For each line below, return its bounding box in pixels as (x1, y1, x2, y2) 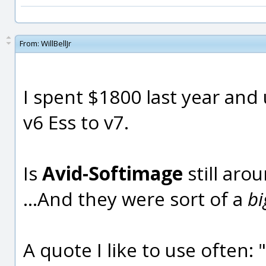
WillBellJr (41, 38, 71, 49)
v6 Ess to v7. (23, 109, 129, 135)
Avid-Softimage (42, 160, 183, 186)
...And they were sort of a (23, 186, 248, 211)
